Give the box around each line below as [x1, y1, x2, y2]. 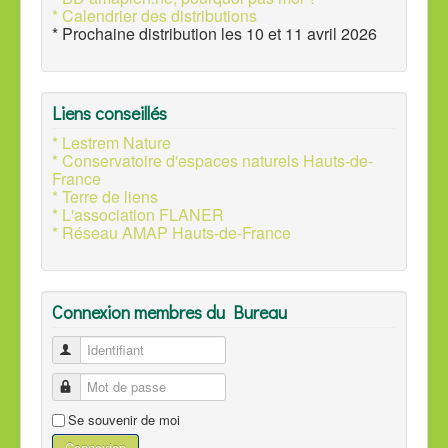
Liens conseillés [52, 101, 167, 126]
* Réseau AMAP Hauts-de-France [52, 221, 291, 245]
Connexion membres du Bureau [52, 300, 287, 325]
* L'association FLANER [52, 203, 224, 227]
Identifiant [75, 340, 133, 360]
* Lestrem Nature [52, 131, 171, 155]
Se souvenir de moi [68, 410, 180, 430]
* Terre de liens [52, 185, 158, 209]
